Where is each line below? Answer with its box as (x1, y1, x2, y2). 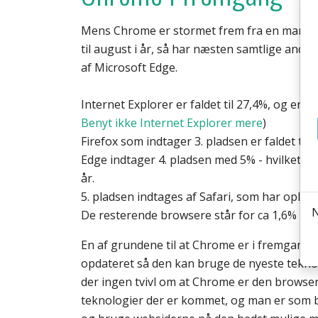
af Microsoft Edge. (81, 60, 177, 75)
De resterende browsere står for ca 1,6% (81, 207, 297, 223)
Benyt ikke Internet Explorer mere (81, 115, 263, 131)
